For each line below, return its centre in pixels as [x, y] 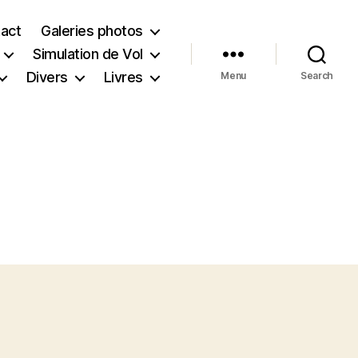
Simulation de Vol [88, 54]
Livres [123, 77]
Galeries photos [92, 31]
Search [317, 75]
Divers [47, 77]
